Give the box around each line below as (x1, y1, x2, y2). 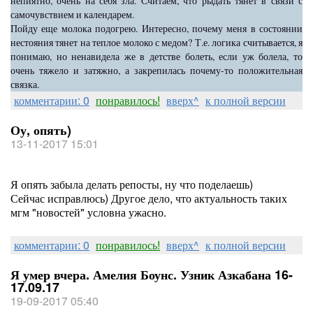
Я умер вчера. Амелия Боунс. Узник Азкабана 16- (10, 265, 293, 284)
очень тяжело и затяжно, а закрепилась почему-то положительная (10, 64, 303, 77)
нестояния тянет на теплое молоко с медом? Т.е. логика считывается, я (10, 36, 303, 49)
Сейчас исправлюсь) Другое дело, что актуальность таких (10, 190, 287, 206)
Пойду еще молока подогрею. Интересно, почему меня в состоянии (10, 22, 303, 35)
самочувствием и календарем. (10, 8, 134, 21)
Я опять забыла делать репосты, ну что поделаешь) (10, 176, 253, 192)
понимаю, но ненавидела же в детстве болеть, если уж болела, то (10, 50, 303, 63)
